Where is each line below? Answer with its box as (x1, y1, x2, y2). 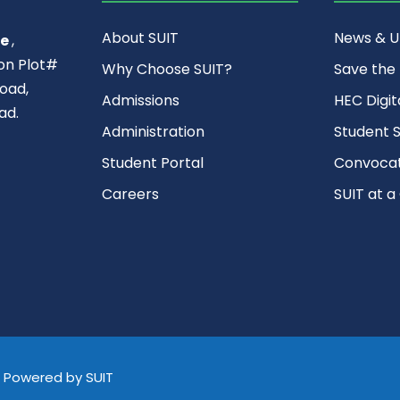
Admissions (101, 90, 179, 112)
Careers (101, 184, 159, 205)
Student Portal (101, 153, 204, 174)
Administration (101, 121, 204, 143)
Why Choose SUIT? (101, 59, 232, 80)
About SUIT (101, 28, 179, 49)
